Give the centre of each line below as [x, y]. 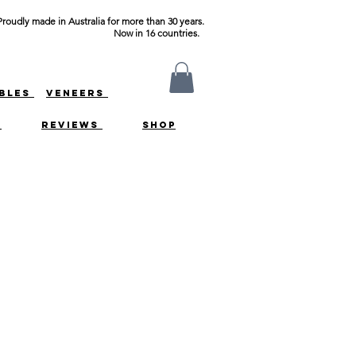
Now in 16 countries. [159, 33]
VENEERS [77, 93]
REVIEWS [72, 125]
